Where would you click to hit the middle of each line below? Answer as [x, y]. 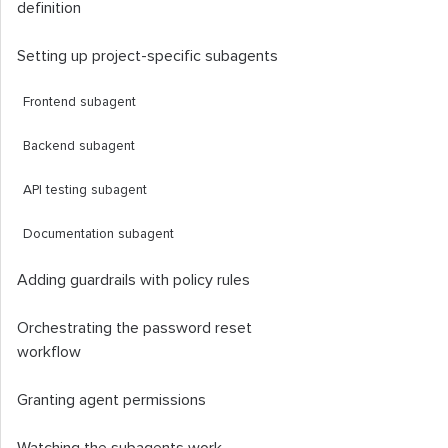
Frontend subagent [79, 102]
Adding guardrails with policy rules [133, 280]
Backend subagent [79, 146]
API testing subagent [85, 190]
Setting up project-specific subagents [147, 56]
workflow [49, 352]
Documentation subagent [98, 234]
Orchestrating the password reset [134, 328]
